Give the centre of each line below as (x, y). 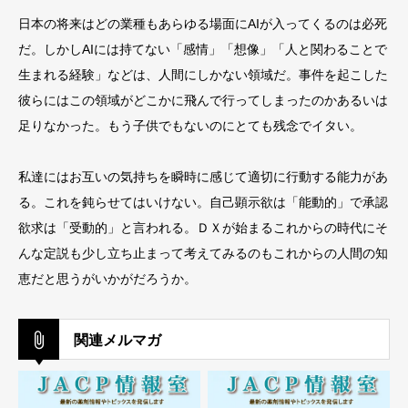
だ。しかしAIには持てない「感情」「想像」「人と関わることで (203, 50)
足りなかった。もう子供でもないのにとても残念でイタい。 (190, 126)
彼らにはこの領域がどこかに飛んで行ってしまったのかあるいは (203, 101)
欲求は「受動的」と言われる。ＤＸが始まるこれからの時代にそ (203, 228)
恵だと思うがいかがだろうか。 (107, 279)
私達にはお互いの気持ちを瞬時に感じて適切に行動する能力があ (203, 177)
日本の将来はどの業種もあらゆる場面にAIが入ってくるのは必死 (203, 24)
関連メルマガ (117, 341)
